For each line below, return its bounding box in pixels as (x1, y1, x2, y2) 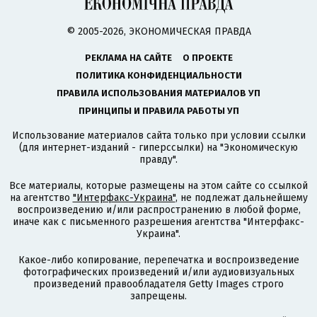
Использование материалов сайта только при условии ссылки (11, 129, 306, 142)
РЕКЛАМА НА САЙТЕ (84, 52, 172, 63)
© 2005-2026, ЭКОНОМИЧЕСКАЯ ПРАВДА (66, 25, 251, 38)
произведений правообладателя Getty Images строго (33, 277, 284, 290)
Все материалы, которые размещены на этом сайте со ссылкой (9, 179, 308, 192)
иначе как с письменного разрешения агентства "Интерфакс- (13, 215, 304, 228)
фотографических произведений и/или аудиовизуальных (23, 265, 294, 278)
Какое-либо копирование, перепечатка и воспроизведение (18, 253, 299, 266)
